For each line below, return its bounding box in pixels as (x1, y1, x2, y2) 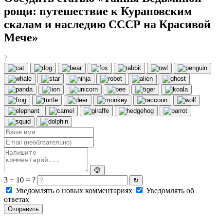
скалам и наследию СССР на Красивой (4, 18, 211, 31)
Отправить (8, 205, 39, 213)
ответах (4, 195, 29, 203)
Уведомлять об (144, 186, 194, 195)
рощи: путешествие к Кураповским (4, 4, 192, 18)
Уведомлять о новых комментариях (14, 186, 134, 195)
